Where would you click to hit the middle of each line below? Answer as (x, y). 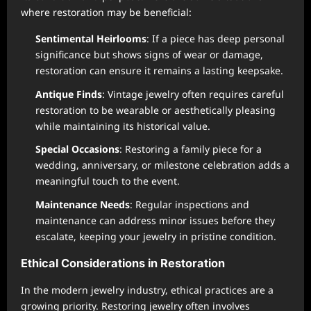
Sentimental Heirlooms (91, 39)
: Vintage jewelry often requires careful (193, 94)
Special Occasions (77, 149)
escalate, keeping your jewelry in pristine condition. (156, 236)
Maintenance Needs (83, 204)
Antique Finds (69, 94)
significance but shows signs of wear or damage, (149, 54)
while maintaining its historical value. (123, 126)
